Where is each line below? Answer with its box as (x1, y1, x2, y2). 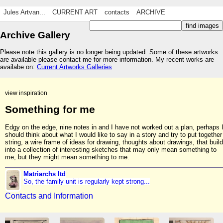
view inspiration (5, 89, 47, 97)
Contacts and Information (5, 192, 93, 201)
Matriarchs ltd (23, 170, 66, 178)
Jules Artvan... (3, 8, 45, 16)
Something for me (5, 104, 95, 116)
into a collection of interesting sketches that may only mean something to (5, 145, 217, 153)
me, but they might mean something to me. (5, 153, 129, 161)
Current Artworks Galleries (37, 63, 112, 71)
